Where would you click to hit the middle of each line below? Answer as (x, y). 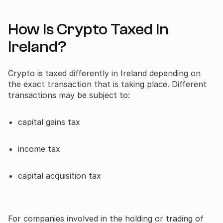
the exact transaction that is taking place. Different (107, 84)
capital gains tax (49, 122)
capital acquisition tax (59, 175)
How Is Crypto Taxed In (88, 29)
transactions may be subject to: (69, 95)
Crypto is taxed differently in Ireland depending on (104, 73)
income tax (39, 149)
